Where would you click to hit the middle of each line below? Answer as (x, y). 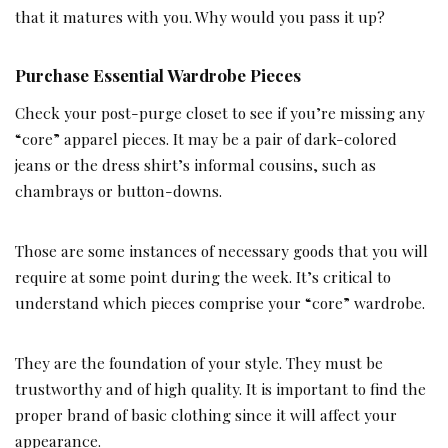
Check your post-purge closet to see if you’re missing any (220, 113)
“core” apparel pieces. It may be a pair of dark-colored (206, 139)
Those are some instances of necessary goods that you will (221, 251)
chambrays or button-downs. (118, 191)
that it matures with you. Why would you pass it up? (200, 17)
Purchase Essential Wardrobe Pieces (158, 75)
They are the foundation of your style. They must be (199, 363)
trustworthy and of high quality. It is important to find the (220, 389)
